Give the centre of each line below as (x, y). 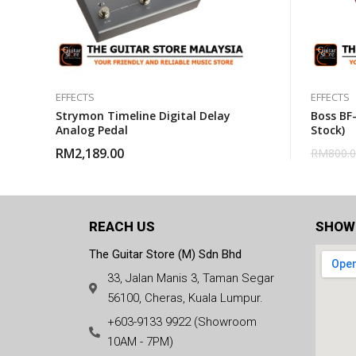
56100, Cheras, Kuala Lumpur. (185, 298)
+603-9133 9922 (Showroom (182, 322)
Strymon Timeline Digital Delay (143, 116)
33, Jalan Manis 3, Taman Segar (190, 278)
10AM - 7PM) (140, 342)
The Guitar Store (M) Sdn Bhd (165, 254)
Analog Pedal (92, 130)
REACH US (122, 226)
